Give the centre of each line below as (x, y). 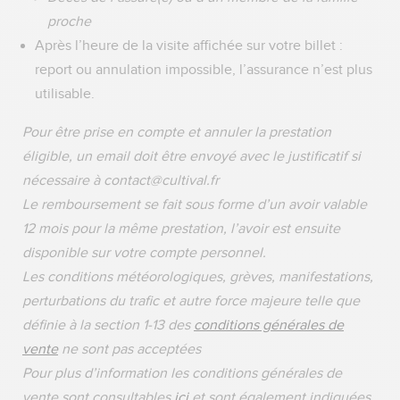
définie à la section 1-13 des (108, 325)
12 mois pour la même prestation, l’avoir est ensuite (181, 229)
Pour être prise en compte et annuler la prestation (177, 132)
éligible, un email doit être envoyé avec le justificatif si (192, 156)
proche (69, 21)
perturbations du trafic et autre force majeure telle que (191, 301)
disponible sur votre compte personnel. (144, 253)
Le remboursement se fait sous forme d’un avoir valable (195, 204)
